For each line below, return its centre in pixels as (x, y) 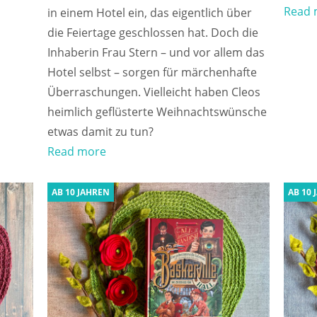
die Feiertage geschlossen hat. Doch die (153, 32)
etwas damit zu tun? (101, 131)
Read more (77, 151)
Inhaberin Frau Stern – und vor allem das (156, 52)
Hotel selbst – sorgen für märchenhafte (152, 72)
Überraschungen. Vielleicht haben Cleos (154, 92)
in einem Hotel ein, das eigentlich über (150, 12)
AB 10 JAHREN (81, 192)
